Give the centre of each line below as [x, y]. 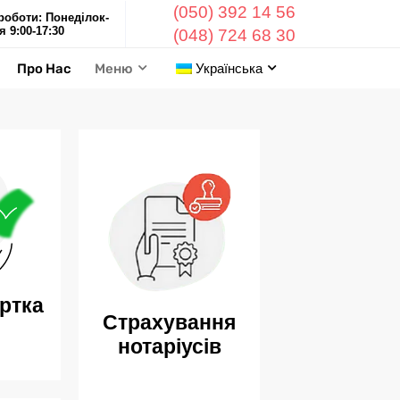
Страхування [170, 322]
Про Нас [44, 68]
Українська [229, 68]
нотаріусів [169, 346]
